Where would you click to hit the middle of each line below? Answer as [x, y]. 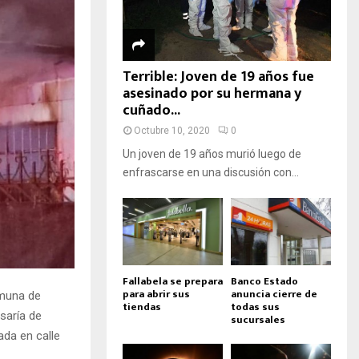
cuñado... [151, 111]
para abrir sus [156, 294]
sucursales [258, 319]
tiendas [142, 307]
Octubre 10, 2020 [172, 131]
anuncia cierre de [274, 294]
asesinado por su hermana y [212, 94]
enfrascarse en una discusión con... [211, 173]
